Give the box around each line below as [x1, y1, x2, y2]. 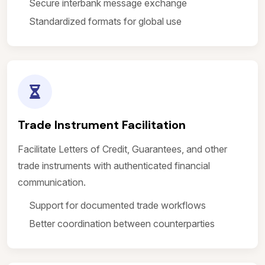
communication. [18, 176, 86, 188]
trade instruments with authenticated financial [18, 160, 210, 172]
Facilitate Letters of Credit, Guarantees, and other [18, 143, 227, 155]
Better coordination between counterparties [29, 218, 215, 230]
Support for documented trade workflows [29, 199, 206, 211]
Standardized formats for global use [29, 15, 182, 27]
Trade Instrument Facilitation [18, 117, 186, 132]
